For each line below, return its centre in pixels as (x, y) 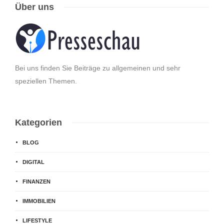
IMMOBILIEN (39, 201)
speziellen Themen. (46, 81)
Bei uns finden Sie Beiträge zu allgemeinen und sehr (98, 68)
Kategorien (38, 122)
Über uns (34, 7)
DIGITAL (33, 162)
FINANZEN (36, 181)
